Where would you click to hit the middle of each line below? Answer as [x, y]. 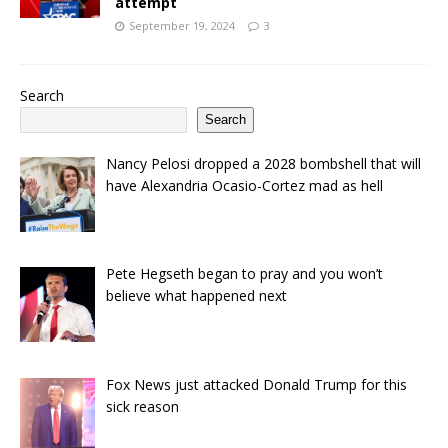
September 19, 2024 [182, 25]
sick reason [142, 406]
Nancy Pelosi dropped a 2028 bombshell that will [263, 163]
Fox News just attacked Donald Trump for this [256, 384]
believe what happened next [196, 296]
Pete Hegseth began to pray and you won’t [244, 274]
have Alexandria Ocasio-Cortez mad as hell [244, 185]
